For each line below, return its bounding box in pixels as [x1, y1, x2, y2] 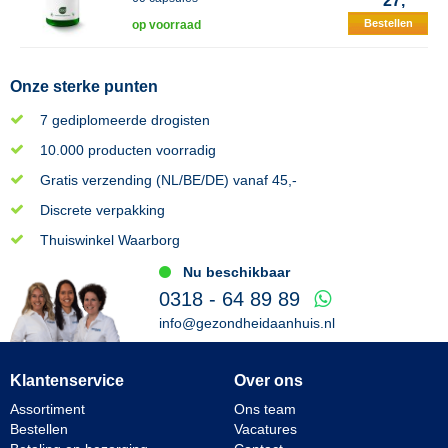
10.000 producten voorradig [40, 142, 216, 158]
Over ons [234, 372, 303, 390]
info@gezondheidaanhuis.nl [159, 315, 336, 331]
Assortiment [10, 401, 85, 418]
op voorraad [132, 18, 201, 32]
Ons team [234, 401, 296, 418]
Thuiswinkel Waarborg [40, 232, 180, 248]
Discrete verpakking [40, 202, 165, 218]
